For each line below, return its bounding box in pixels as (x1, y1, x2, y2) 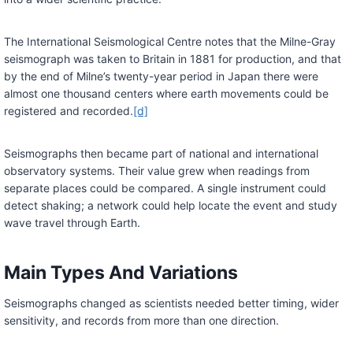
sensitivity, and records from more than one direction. (3, 314, 279, 328)
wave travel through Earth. (3, 216, 140, 230)
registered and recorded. (3, 104, 133, 118)
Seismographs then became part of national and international (3, 147, 318, 161)
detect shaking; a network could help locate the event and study (3, 199, 337, 213)
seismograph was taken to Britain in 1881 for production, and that (3, 52, 341, 66)
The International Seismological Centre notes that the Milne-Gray (3, 35, 336, 49)
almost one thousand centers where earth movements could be (3, 87, 329, 101)
